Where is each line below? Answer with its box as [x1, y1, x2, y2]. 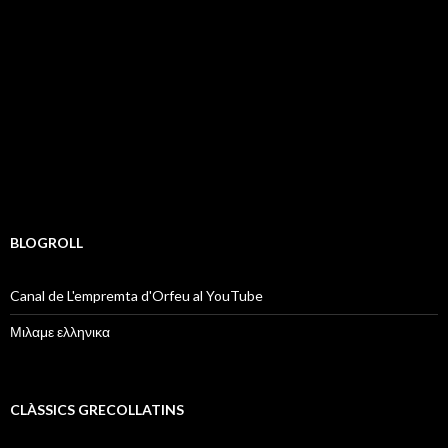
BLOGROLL [10, 233, 83, 251]
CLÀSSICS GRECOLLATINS [10, 400, 184, 418]
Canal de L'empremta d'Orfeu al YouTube [10, 286, 263, 304]
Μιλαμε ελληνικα [10, 322, 110, 340]
